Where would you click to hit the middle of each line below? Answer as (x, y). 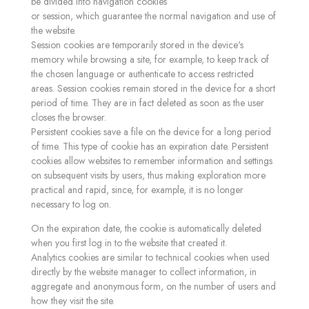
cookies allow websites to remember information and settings (152, 161)
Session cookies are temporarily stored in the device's (137, 45)
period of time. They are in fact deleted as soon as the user (148, 103)
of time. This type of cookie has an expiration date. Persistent (150, 146)
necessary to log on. (71, 204)
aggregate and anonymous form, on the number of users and (153, 286)
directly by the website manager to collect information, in (144, 272)
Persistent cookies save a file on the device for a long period (151, 132)
